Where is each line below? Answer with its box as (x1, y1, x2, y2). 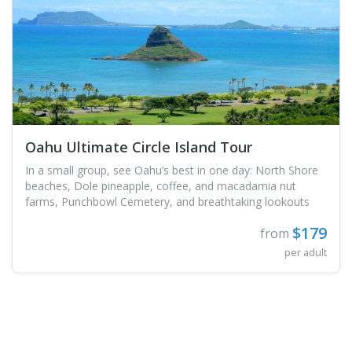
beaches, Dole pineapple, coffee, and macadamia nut (25, 178, 296, 194)
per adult (284, 245, 327, 260)
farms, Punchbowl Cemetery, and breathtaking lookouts (25, 194, 310, 210)
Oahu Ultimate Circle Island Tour (25, 137, 252, 157)
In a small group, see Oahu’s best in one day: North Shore (25, 163, 318, 178)
